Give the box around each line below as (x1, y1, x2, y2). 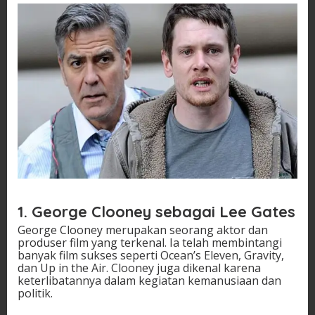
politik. (18, 285, 53, 301)
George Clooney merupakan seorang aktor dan (18, 221, 268, 238)
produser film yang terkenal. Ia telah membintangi (18, 234, 282, 250)
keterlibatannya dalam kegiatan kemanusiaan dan (18, 272, 281, 288)
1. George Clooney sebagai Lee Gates (18, 201, 295, 221)
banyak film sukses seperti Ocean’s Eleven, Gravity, (18, 247, 284, 263)
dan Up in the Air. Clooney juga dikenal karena (18, 259, 261, 276)
